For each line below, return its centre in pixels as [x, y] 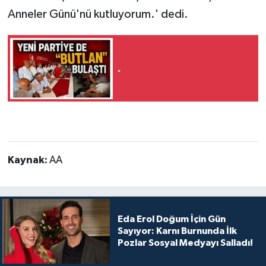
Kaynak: [28, 161]
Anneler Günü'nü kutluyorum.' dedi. [98, 15]
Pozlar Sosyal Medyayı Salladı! [185, 243]
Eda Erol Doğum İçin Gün [171, 219]
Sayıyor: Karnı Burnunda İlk [177, 231]
